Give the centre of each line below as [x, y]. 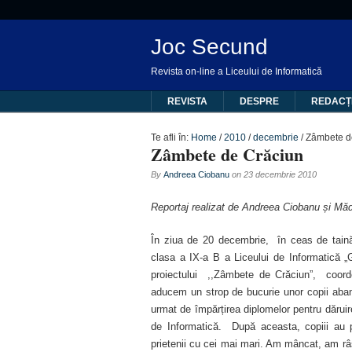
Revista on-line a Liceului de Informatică [236, 71]
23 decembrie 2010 [280, 174]
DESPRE [259, 101]
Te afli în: [170, 137]
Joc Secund [209, 47]
